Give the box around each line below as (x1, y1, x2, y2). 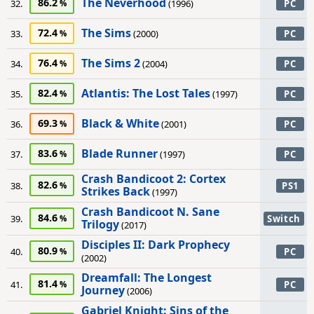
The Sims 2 (81, 55, 140, 71)
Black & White (81, 116, 159, 131)
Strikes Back (81, 184, 150, 199)
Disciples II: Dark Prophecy (81, 237, 230, 252)
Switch (267, 212, 301, 225)
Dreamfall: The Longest (81, 270, 212, 285)
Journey (81, 282, 125, 298)
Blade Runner (81, 146, 158, 161)
